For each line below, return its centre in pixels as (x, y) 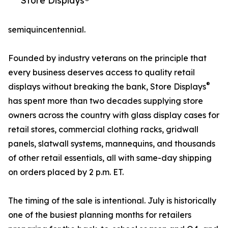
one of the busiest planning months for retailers (100, 215)
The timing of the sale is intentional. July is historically (112, 201)
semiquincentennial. (47, 30)
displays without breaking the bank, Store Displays (107, 87)
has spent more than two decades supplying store (106, 101)
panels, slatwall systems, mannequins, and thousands (112, 144)
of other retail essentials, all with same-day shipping (110, 158)
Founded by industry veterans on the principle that (107, 58)
